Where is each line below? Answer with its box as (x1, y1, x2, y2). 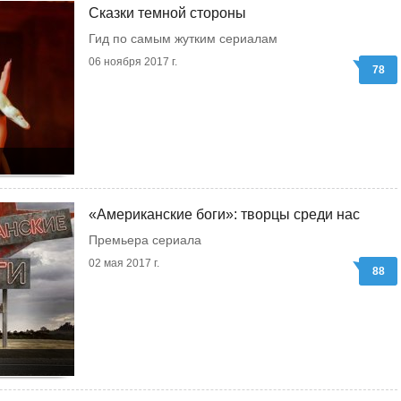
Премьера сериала (89, 233, 201, 247)
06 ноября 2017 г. (89, 55, 177, 68)
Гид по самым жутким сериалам (89, 31, 277, 46)
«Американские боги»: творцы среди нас (89, 207, 360, 222)
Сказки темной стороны (89, 5, 246, 21)
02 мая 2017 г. (89, 257, 159, 269)
